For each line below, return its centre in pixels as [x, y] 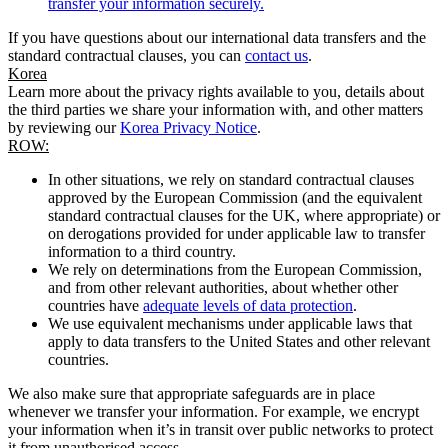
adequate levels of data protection [248, 305]
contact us [276, 55]
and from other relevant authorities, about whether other [223, 287]
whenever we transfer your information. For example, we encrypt [213, 411]
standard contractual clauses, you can [126, 55]
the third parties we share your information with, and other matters [215, 109]
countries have [95, 305]
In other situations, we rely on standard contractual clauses [231, 179]
